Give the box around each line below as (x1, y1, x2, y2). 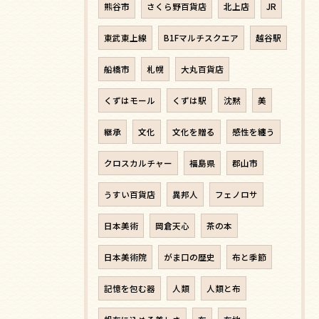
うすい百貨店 (104, 188, 155, 200)
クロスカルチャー (104, 157, 172, 169)
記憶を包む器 (104, 282, 155, 294)
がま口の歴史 (164, 251, 215, 263)
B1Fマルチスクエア (164, 31, 239, 43)
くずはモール (104, 94, 155, 106)
